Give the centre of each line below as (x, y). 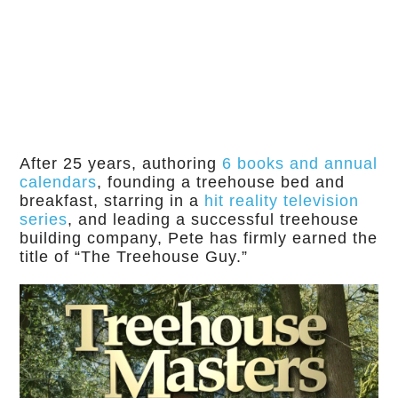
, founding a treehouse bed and (221, 182)
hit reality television (282, 200)
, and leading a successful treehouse (214, 219)
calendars (59, 182)
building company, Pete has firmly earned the (199, 238)
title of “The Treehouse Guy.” (134, 256)
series (44, 219)
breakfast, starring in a (112, 200)
